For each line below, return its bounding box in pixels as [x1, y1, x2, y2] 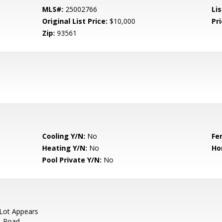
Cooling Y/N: [42, 131, 86, 141]
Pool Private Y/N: [42, 155, 102, 165]
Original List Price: [42, 16, 108, 26]
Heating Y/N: [42, 143, 88, 153]
